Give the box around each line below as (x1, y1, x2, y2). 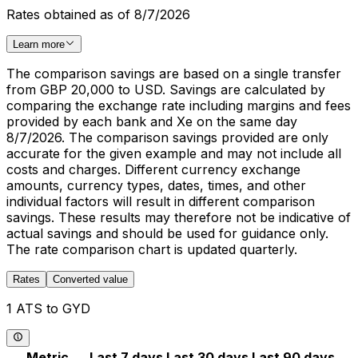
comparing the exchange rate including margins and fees (6, 97, 351, 113)
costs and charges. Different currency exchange (6, 161, 300, 177)
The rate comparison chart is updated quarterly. (6, 241, 297, 257)
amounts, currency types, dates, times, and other (6, 177, 306, 193)
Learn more (13, 38, 65, 50)
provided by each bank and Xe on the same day (6, 113, 297, 129)
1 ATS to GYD (6, 300, 90, 316)
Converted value (53, 273, 128, 285)
